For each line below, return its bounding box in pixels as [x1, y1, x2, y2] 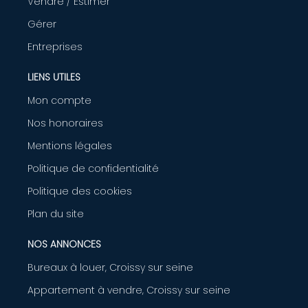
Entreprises [27, 39, 82, 54]
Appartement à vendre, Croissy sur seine [27, 283, 230, 297]
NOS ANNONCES [27, 236, 101, 251]
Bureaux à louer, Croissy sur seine [27, 260, 193, 274]
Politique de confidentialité [27, 161, 159, 175]
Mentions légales [27, 138, 112, 153]
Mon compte [27, 93, 91, 107]
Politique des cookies [27, 184, 132, 198]
